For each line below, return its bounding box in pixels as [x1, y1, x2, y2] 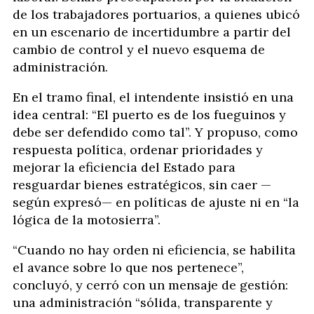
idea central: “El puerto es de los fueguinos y [13, 106, 286, 123]
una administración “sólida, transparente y [13, 294, 273, 310]
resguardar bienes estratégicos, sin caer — [13, 176, 271, 193]
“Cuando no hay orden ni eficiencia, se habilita [13, 241, 296, 258]
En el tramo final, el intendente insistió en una [13, 88, 294, 105]
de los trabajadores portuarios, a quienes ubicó [13, 6, 300, 22]
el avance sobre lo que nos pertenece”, [13, 259, 244, 275]
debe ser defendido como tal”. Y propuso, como [13, 123, 298, 140]
